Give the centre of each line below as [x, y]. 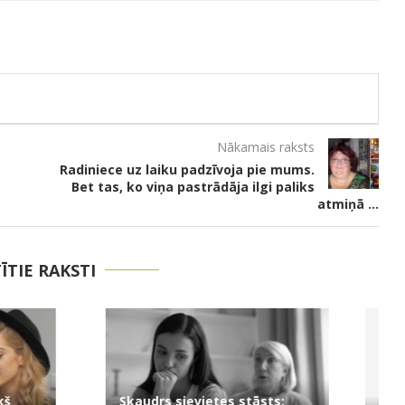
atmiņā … [348, 204]
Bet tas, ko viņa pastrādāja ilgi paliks [193, 187]
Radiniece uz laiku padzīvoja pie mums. [187, 170]
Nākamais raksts [265, 147]
